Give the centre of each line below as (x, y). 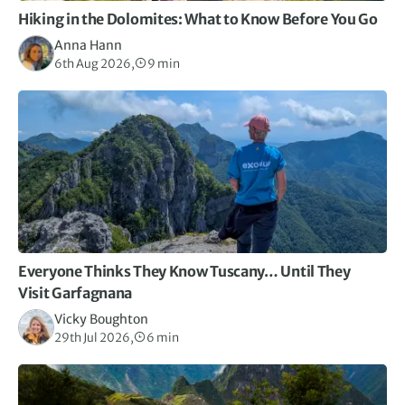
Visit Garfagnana (76, 292)
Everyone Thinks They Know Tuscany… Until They (184, 271)
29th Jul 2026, (94, 337)
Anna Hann (88, 45)
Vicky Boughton (101, 319)
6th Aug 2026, (94, 63)
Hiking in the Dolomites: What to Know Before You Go (198, 19)
